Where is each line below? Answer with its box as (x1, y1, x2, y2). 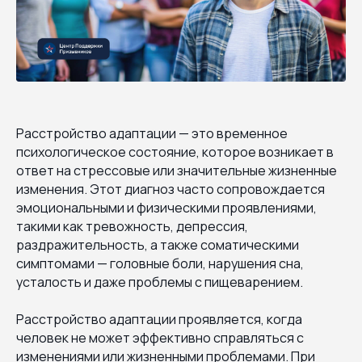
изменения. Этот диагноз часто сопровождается (16, 179, 325, 198)
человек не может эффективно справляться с (16, 328, 304, 347)
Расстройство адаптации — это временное (16, 124, 288, 142)
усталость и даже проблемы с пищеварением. (16, 272, 303, 291)
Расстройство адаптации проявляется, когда (16, 309, 302, 328)
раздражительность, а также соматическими (16, 235, 299, 254)
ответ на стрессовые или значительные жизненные (16, 161, 337, 179)
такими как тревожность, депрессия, (16, 217, 248, 235)
